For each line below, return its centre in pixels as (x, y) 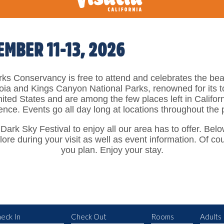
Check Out (89, 216)
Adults (211, 216)
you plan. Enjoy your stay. (112, 150)
